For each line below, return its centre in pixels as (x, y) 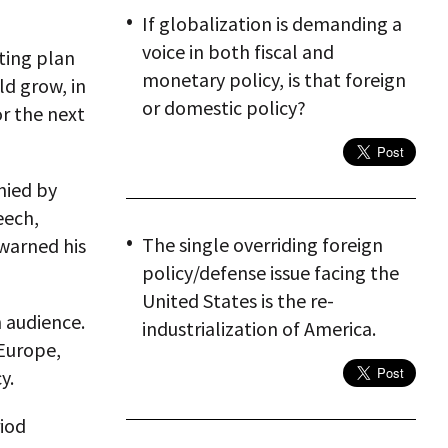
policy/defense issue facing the (270, 272)
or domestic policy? (224, 107)
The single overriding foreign (262, 244)
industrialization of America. (259, 328)
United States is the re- (238, 300)
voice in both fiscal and (238, 51)
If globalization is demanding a (272, 23)
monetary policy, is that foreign (274, 79)
